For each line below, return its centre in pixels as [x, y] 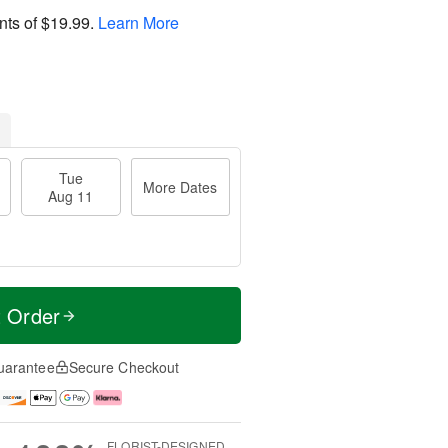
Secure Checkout [124, 367]
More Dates [180, 187]
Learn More [138, 22]
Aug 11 [71, 196]
